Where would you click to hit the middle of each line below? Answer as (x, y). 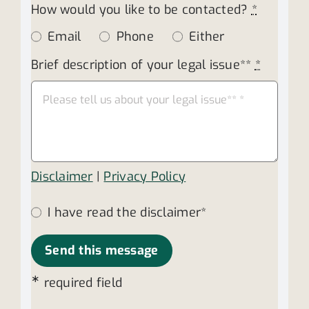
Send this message (101, 250)
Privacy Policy (145, 176)
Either (207, 36)
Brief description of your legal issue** (143, 64)
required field (81, 283)
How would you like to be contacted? (141, 10)
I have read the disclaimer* (127, 213)
